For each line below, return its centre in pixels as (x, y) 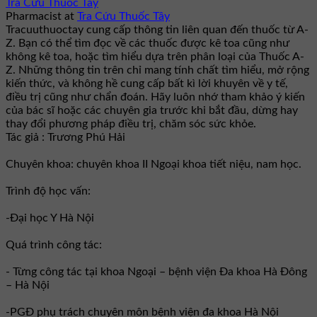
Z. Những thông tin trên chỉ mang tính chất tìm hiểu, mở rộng (157, 70)
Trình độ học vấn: (48, 191)
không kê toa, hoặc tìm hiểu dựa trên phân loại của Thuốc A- (155, 56)
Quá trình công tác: (54, 244)
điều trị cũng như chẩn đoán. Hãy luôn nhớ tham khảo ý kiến (155, 97)
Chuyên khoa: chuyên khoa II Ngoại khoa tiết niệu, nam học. (154, 164)
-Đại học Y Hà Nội (50, 218)
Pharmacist (34, 16)
